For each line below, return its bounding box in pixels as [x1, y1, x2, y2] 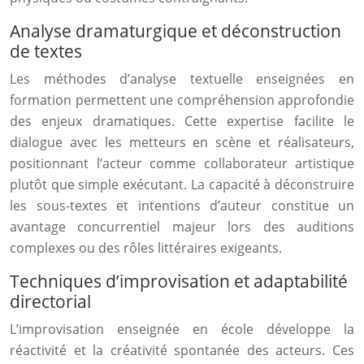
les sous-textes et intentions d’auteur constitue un [10, 197, 354, 214]
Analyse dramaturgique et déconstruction [10, 19, 341, 42]
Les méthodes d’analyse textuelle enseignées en [10, 70, 354, 88]
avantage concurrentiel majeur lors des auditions [10, 218, 354, 236]
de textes [10, 40, 82, 63]
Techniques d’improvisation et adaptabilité [10, 270, 348, 292]
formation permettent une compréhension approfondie [10, 91, 354, 109]
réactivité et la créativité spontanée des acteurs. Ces [10, 341, 354, 359]
